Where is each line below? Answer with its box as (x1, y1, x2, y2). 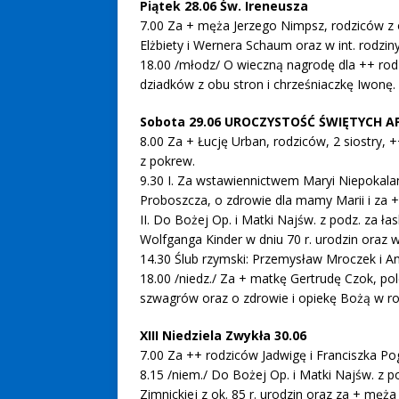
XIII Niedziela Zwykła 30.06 (140, 327, 306, 344)
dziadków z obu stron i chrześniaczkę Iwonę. (140, 76, 395, 93)
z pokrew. (140, 152, 195, 169)
